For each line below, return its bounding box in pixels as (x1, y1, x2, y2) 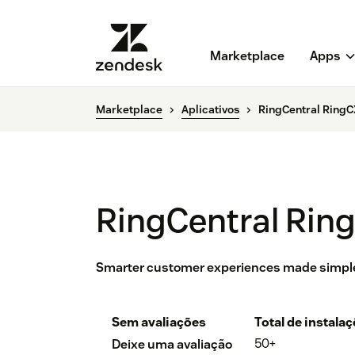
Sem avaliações (112, 314, 206, 331)
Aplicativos (181, 102, 239, 117)
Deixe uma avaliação (112, 336, 232, 353)
